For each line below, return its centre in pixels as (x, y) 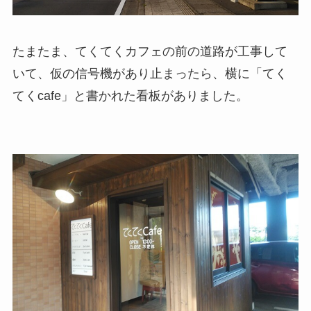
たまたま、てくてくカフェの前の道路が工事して (150, 52)
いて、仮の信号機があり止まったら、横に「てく (150, 74)
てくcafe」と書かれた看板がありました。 (130, 96)
